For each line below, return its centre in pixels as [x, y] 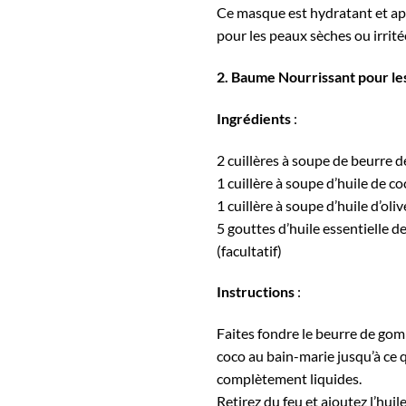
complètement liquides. [289, 379]
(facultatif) [249, 250]
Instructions [256, 292]
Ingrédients [254, 118]
